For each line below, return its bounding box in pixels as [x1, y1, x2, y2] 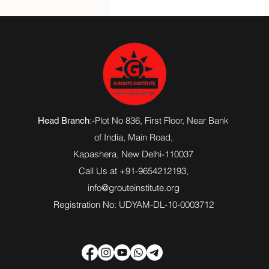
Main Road [127, 131, 171, 143]
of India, [94, 131, 128, 143]
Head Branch [38, 115, 90, 125]
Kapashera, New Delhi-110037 [73, 148, 194, 160]
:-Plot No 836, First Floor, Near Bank [89, 115, 229, 126]
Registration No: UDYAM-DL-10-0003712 [53, 199, 214, 210]
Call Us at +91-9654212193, [78, 165, 189, 177]
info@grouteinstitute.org [87, 182, 180, 193]
